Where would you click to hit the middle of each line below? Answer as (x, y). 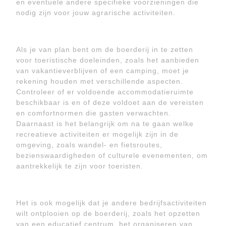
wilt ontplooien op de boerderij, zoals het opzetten (108, 213)
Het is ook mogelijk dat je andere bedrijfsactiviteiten (111, 203)
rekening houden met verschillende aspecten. (100, 81)
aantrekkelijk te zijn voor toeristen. (80, 166)
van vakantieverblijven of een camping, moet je (103, 71)
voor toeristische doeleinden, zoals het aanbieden (108, 60)
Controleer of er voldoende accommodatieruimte (105, 92)
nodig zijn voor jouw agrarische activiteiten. (96, 13)
